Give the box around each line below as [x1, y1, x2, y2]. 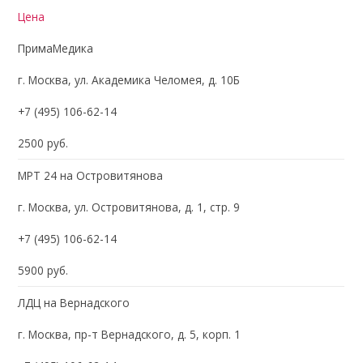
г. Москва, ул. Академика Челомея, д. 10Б [18, 71, 241, 88]
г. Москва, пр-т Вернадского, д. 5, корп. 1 [18, 326, 241, 342]
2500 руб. [18, 135, 69, 151]
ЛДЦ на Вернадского [18, 294, 130, 310]
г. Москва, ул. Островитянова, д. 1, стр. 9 [18, 199, 241, 215]
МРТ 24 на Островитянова [18, 167, 164, 183]
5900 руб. [18, 262, 69, 278]
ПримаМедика [18, 40, 94, 56]
